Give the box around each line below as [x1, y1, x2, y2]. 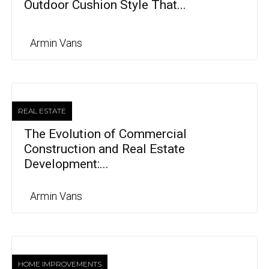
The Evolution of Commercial [24, 127, 187, 142]
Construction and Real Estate [24, 142, 185, 157]
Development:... [24, 157, 109, 172]
